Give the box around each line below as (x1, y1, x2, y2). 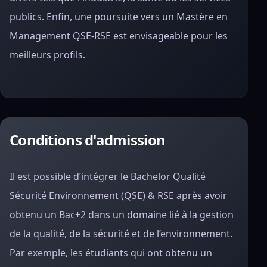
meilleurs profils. (10, 48, 85, 61)
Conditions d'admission (10, 130, 166, 150)
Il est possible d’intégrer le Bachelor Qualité (10, 170, 206, 183)
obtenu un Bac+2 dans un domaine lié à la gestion (10, 208, 234, 221)
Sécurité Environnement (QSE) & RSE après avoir (10, 189, 227, 202)
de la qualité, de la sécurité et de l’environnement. (10, 227, 232, 240)
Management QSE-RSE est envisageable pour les (10, 29, 228, 42)
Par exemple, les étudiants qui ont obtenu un (10, 246, 212, 259)
